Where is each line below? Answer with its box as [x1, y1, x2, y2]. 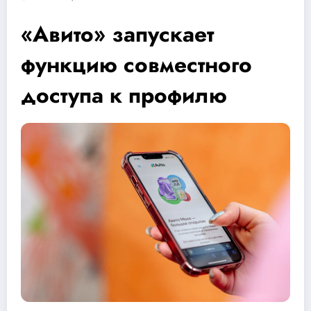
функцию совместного [21, 48, 252, 81]
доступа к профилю [21, 78, 227, 111]
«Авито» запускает [21, 17, 214, 50]
